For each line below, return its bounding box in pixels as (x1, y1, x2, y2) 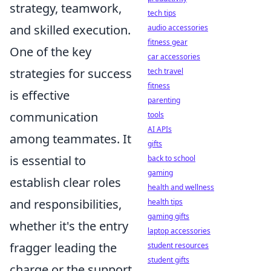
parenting (148, 95, 180, 105)
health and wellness (148, 182, 214, 192)
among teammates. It (10, 131, 131, 148)
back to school (148, 153, 195, 163)
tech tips (148, 8, 176, 18)
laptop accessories (148, 226, 211, 236)
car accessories (148, 51, 200, 62)
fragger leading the (10, 240, 117, 256)
